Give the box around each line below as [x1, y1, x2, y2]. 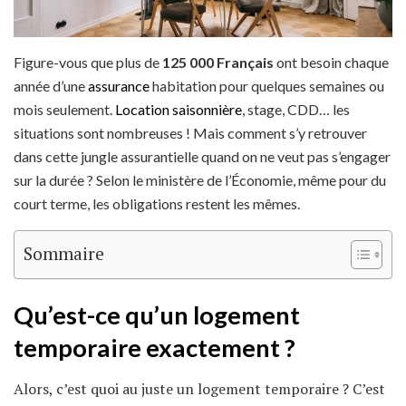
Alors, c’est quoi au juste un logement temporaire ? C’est [14, 379, 385, 400]
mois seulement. [14, 100, 115, 118]
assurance [88, 76, 150, 94]
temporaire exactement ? [14, 333, 295, 363]
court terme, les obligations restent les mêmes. [14, 194, 300, 212]
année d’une [14, 76, 88, 94]
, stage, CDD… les [242, 100, 350, 118]
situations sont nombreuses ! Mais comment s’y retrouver [14, 123, 367, 141]
